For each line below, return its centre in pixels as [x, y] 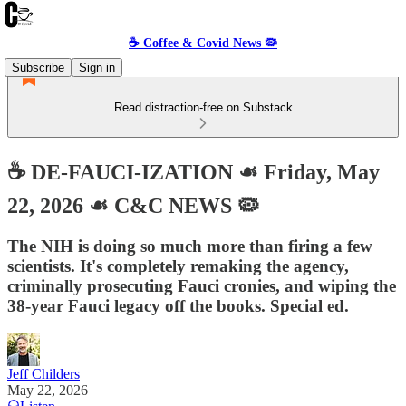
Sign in [97, 68]
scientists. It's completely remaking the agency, [178, 266]
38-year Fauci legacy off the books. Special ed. [178, 305]
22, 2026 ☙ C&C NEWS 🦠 [133, 205]
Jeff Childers [43, 373]
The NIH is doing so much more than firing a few [190, 246]
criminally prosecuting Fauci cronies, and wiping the [202, 285]
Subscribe [38, 68]
